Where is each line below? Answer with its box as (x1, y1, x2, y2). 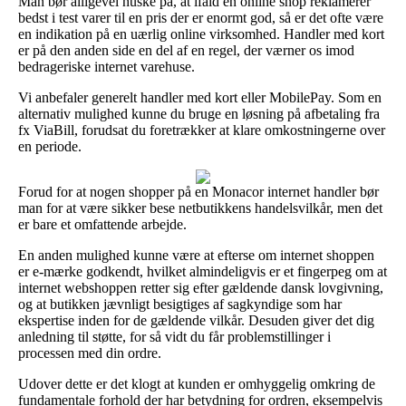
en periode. (18, 138, 82, 154)
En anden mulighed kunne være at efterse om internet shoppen (18, 246, 374, 263)
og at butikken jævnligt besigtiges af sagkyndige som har (18, 295, 342, 312)
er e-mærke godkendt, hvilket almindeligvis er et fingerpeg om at (18, 263, 387, 279)
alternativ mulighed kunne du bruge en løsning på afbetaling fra (18, 105, 380, 121)
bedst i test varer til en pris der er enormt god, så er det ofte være (18, 9, 383, 25)
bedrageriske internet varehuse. (18, 58, 195, 74)
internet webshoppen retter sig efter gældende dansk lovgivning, (18, 279, 383, 295)
